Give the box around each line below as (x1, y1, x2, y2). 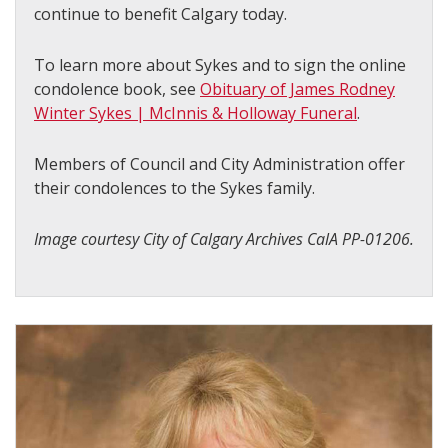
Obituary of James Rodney (200, 77, 395, 100)
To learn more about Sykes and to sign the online (34, 53, 406, 76)
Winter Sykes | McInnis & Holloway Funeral (34, 101, 357, 124)
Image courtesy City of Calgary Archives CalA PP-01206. (34, 227, 414, 250)
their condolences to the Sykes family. (34, 176, 315, 199)
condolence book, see (34, 77, 200, 100)
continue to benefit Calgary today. (34, 2, 287, 25)
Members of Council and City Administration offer (34, 152, 405, 175)
